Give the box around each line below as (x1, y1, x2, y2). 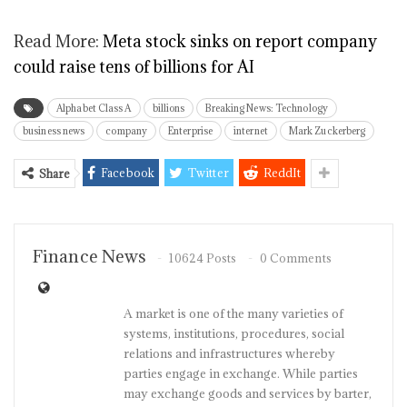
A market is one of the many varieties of (124, 305, 343, 322)
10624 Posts (169, 251, 237, 266)
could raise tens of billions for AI (14, 56, 254, 77)
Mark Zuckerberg (288, 124, 366, 137)
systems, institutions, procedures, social (124, 325, 344, 342)
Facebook (101, 165, 154, 180)
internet (233, 124, 268, 137)
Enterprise (168, 124, 213, 137)
